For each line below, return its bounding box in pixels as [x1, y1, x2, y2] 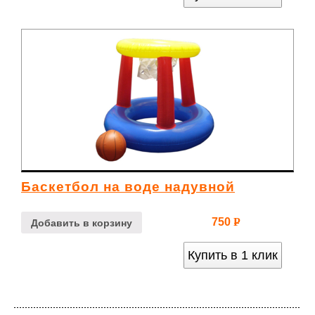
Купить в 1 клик [188, 248, 278, 263]
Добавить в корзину [31, 217, 132, 229]
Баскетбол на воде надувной [21, 179, 235, 195]
